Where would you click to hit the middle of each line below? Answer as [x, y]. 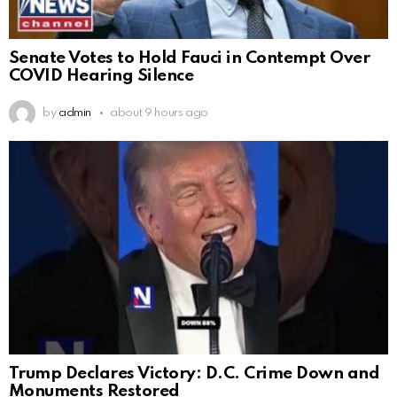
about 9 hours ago [160, 113]
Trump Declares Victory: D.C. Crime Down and [195, 374]
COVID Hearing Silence [101, 76]
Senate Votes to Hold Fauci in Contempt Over [190, 58]
